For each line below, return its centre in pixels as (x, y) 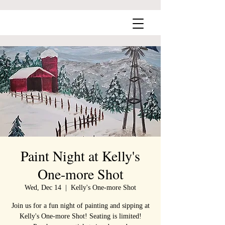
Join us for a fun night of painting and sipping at (80, 206)
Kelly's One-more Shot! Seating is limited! (80, 216)
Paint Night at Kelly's (80, 156)
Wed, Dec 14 (43, 188)
